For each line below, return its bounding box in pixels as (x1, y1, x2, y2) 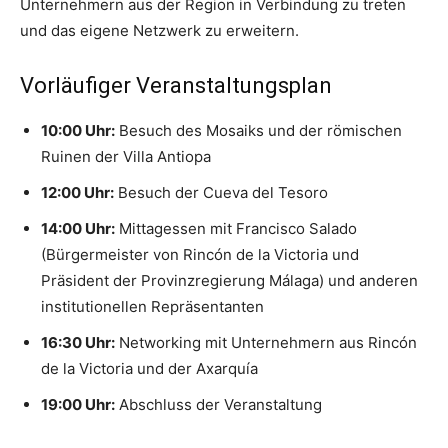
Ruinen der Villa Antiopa (41, 147, 211, 167)
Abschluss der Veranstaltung (115, 395, 322, 415)
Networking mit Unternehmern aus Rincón (115, 333, 417, 353)
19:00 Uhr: (41, 395, 115, 415)
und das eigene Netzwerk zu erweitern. (20, 21, 299, 41)
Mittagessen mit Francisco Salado (115, 219, 357, 239)
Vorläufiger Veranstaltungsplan (20, 73, 332, 99)
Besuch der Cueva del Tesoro (114, 183, 328, 203)
